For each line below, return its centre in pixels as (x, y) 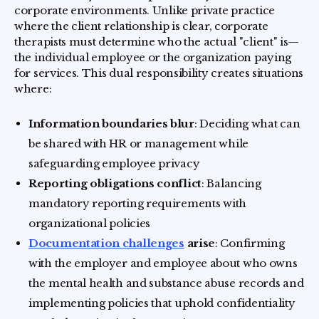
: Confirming (250, 243)
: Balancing (231, 183)
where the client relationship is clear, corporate (141, 26)
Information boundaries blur (111, 124)
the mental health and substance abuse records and (166, 283)
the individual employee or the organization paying (153, 57)
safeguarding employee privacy (114, 163)
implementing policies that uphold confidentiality (162, 303)
